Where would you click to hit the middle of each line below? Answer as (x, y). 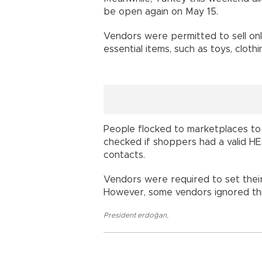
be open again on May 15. (161, 11)
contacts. (124, 155)
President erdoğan (135, 215)
